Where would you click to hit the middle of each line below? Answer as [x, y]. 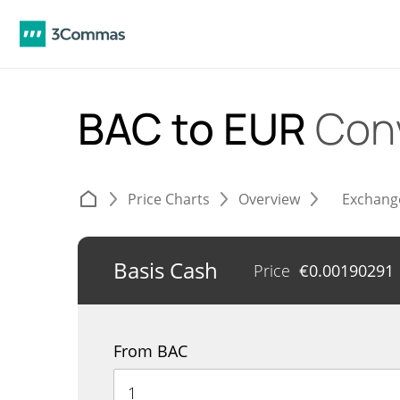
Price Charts [169, 199]
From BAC [150, 351]
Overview [269, 199]
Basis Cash [166, 270]
